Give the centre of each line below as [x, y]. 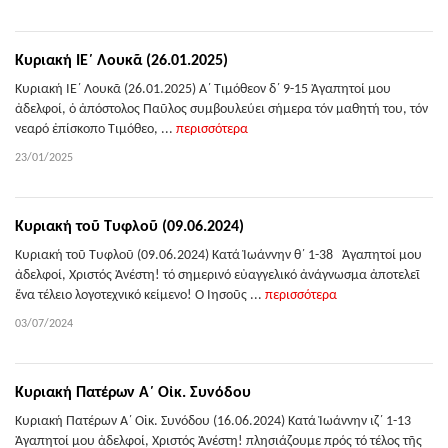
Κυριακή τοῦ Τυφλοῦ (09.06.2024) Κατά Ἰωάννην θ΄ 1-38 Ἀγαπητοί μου [218, 255]
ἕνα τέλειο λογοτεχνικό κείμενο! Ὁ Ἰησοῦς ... [140, 295]
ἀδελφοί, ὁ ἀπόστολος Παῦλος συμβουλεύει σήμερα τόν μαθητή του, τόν [221, 109]
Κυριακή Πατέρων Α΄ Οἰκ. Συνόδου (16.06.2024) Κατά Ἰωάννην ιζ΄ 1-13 [216, 421]
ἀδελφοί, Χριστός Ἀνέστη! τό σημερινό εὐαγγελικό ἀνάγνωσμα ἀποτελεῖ [217, 275]
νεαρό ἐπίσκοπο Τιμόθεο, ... [95, 129]
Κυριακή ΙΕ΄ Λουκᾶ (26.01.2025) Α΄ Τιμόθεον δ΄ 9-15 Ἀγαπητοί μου [203, 89]
